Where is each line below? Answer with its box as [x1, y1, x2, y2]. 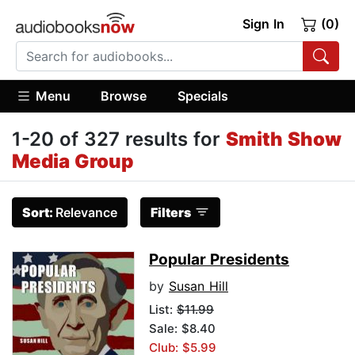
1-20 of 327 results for [12, 128, 226, 151]
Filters [151, 204, 191, 221]
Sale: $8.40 [149, 321, 216, 337]
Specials [177, 87, 228, 104]
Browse [101, 87, 147, 104]
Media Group [12, 150, 134, 174]
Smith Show [226, 128, 342, 151]
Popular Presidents [149, 250, 289, 269]
